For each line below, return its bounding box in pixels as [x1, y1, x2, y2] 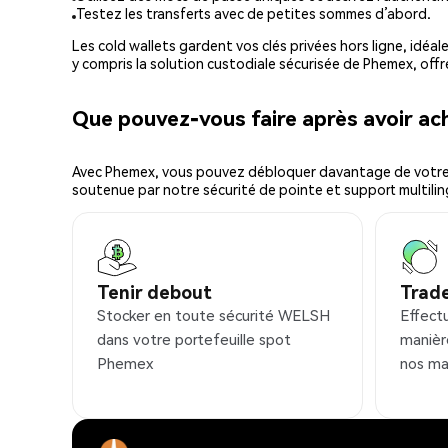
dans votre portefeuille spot [97, 329, 291, 350]
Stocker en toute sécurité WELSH [97, 305, 330, 326]
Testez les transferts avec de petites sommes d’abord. [76, 4, 431, 23]
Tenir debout [97, 280, 212, 304]
